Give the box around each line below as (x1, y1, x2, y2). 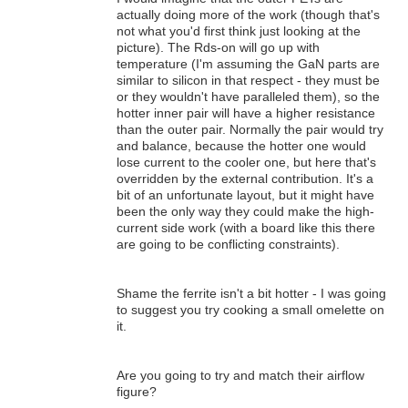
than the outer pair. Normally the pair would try (117, 122, 383, 138)
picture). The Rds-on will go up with (117, 40, 320, 56)
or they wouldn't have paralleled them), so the (117, 89, 380, 105)
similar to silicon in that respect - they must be (117, 73, 380, 88)
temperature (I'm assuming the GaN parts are (117, 56, 380, 72)
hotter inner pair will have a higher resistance (117, 106, 375, 121)
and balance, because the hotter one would (117, 138, 366, 154)
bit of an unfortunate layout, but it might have (117, 188, 374, 203)
